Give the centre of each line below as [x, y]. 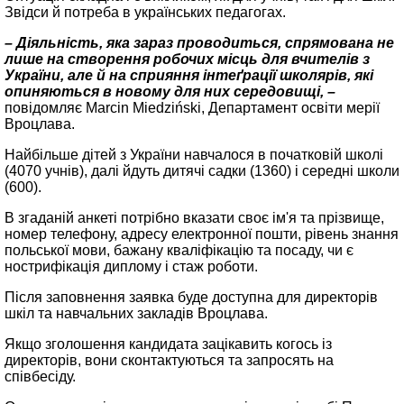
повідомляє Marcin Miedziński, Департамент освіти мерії [192, 108]
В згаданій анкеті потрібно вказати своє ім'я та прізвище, [194, 218]
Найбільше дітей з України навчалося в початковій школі [194, 155]
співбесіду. [40, 376]
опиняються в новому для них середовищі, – [170, 92]
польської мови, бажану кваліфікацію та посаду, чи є [179, 250]
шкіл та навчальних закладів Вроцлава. [136, 313]
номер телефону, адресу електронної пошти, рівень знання [202, 234]
